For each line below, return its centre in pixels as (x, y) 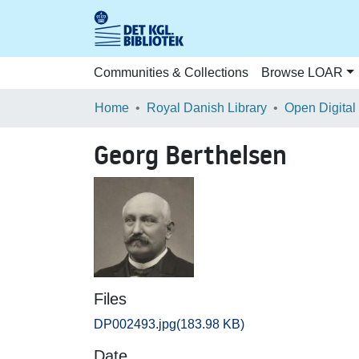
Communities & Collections (171, 73)
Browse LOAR (302, 73)
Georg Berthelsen (190, 155)
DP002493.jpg (135, 324)
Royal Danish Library (207, 108)
